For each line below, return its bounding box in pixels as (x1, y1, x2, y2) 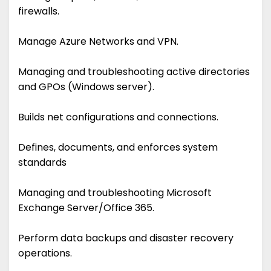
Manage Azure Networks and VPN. (18, 34, 178, 49)
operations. (18, 246, 72, 261)
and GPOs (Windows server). (18, 80, 154, 94)
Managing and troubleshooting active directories (18, 65, 250, 79)
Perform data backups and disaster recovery (18, 231, 233, 246)
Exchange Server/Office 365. (18, 201, 154, 215)
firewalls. (18, 4, 59, 19)
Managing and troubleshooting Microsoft (18, 186, 212, 200)
